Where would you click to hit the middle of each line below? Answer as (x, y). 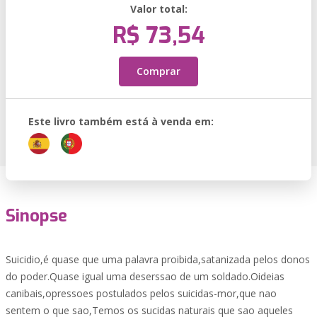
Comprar (158, 71)
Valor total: (158, 9)
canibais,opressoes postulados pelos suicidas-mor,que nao (141, 293)
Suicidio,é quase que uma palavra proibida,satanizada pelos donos (158, 259)
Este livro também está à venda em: (121, 121)
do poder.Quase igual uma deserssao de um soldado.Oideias (145, 276)
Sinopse (36, 216)
